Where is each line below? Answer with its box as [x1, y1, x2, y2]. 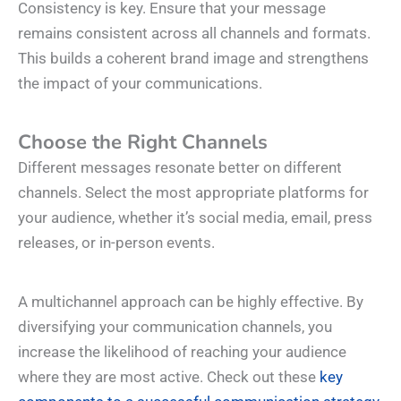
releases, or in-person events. [18, 233, 215, 252]
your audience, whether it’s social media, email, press [18, 208, 372, 226]
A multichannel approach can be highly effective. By [18, 293, 363, 311]
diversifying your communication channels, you [18, 318, 332, 337]
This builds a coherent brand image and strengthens [18, 48, 369, 67]
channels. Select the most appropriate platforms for [18, 183, 369, 201]
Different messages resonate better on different [18, 158, 342, 176]
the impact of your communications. [18, 73, 262, 92]
